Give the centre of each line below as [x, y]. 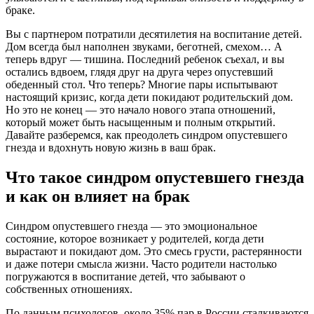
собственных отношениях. [69, 289]
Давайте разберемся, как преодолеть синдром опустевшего [146, 135]
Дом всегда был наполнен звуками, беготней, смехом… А [144, 46]
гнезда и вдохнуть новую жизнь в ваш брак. [111, 147]
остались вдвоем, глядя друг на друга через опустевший [139, 71]
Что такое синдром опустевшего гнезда [155, 177]
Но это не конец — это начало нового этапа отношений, [141, 109]
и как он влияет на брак [98, 196]
